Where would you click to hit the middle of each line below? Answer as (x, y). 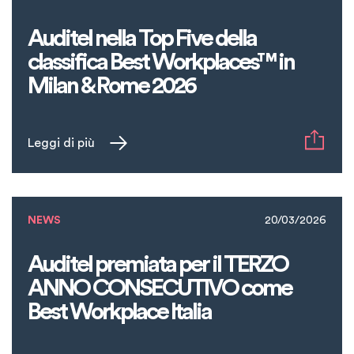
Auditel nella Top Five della (142, 39)
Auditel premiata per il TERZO (158, 265)
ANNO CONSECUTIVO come (160, 288)
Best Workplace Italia (119, 312)
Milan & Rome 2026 (111, 86)
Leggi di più (61, 143)
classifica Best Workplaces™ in (161, 62)
